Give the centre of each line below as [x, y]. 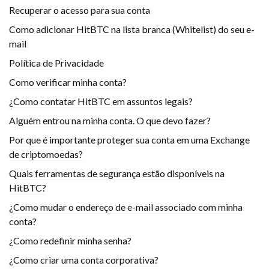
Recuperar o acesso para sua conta [80, 10]
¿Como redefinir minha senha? [70, 240]
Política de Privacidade [56, 63]
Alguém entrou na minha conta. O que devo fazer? [110, 120]
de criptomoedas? [46, 154]
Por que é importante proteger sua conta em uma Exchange [129, 140]
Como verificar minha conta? [68, 82]
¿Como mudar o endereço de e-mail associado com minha [126, 207]
